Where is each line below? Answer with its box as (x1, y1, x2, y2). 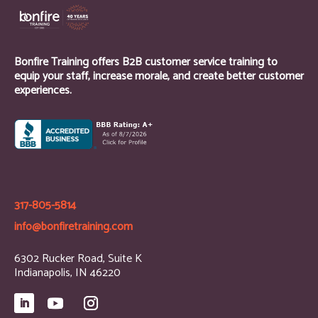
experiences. (14, 80, 72, 100)
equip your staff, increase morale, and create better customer (14, 66, 304, 86)
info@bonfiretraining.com (14, 216, 133, 236)
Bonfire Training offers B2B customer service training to (14, 52, 278, 72)
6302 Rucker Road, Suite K (14, 248, 142, 268)
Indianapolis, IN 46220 (14, 263, 121, 283)
